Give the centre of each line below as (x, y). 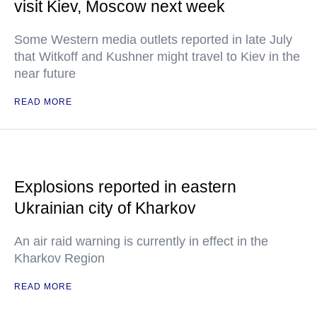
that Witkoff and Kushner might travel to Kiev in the (157, 57)
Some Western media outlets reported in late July (153, 40)
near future (45, 74)
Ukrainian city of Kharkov (105, 208)
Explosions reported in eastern (125, 187)
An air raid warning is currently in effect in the (141, 242)
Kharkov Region (59, 259)
